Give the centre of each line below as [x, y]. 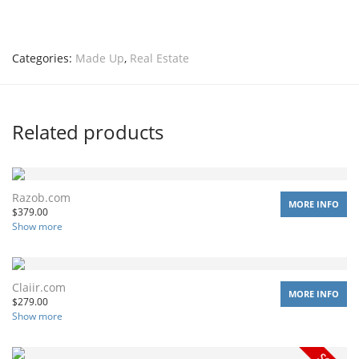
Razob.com [41, 197]
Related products [88, 131]
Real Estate [159, 58]
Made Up [100, 58]
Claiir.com [39, 287]
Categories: [44, 58]
